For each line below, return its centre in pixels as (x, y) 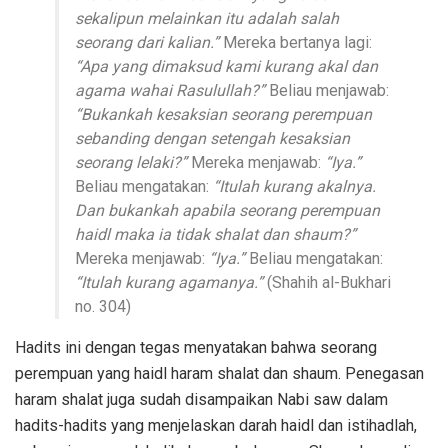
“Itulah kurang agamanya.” (171, 282)
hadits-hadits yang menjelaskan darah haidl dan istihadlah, (216, 425)
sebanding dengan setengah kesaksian (212, 138)
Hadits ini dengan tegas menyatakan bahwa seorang (196, 347)
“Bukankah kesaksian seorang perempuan (223, 114)
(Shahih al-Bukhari (329, 282)
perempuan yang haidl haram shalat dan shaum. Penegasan (219, 373)
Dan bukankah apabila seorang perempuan (227, 210)
